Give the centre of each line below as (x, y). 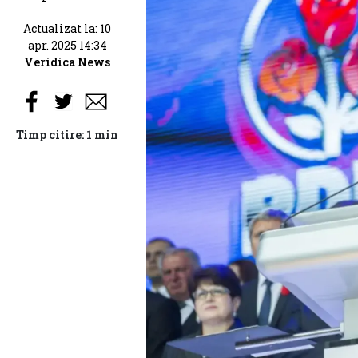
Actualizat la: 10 (67, 28)
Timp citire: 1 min (67, 135)
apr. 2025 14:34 (67, 45)
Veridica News (67, 62)
